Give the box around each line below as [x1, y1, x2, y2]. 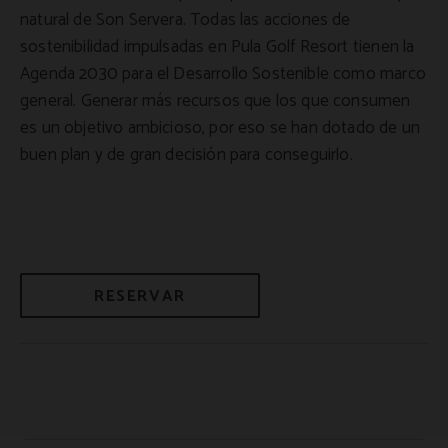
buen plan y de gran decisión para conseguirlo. [20, 141, 353, 170]
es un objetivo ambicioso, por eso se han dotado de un [20, 114, 421, 143]
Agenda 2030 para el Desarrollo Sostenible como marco [20, 60, 426, 89]
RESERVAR [94, 283, 186, 311]
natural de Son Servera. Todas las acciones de [20, 6, 351, 35]
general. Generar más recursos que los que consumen [20, 87, 411, 116]
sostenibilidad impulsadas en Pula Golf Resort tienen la [20, 33, 415, 62]
